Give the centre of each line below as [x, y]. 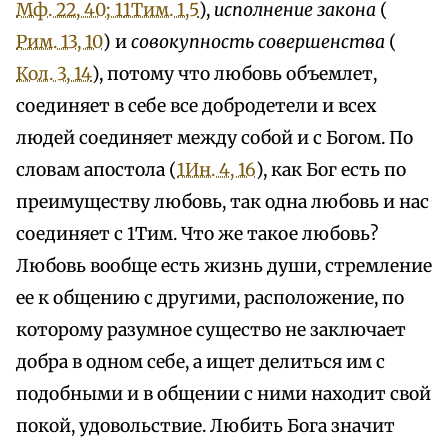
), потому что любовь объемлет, [234, 74]
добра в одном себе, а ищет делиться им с [200, 362]
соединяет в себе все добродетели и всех [196, 106]
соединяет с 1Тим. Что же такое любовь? [197, 234]
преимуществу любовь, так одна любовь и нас [222, 202]
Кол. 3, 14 [54, 74]
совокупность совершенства [258, 42]
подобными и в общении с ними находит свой [223, 394]
